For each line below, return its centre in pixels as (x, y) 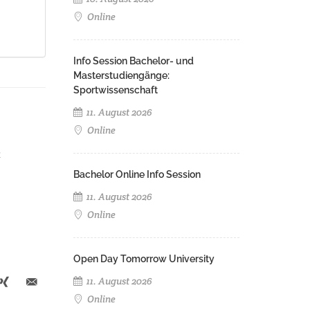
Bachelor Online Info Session (137, 174)
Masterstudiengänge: (121, 75)
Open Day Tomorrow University (144, 259)
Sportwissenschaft (116, 90)
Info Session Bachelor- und (134, 61)
